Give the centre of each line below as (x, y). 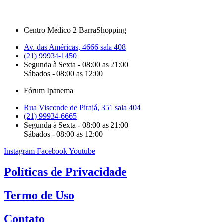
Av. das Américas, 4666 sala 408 (75, 47)
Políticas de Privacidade (65, 172)
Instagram (19, 151)
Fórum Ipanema (49, 91)
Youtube (82, 151)
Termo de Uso (39, 195)
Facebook (52, 151)
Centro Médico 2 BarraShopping (75, 30)
